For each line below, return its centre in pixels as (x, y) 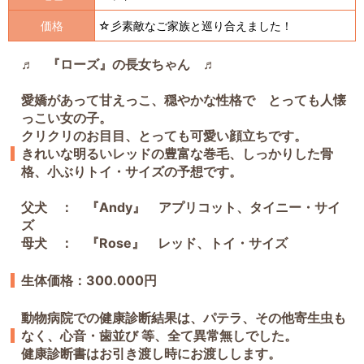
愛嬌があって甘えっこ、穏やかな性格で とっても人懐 (184, 100)
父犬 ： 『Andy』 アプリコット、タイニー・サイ (181, 208)
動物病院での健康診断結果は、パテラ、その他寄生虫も (184, 318)
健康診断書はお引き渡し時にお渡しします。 (151, 354)
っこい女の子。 (67, 118)
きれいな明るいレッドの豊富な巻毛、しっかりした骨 (177, 154)
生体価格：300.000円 (89, 281)
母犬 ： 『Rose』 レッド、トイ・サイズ (154, 243)
